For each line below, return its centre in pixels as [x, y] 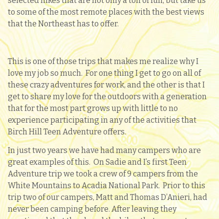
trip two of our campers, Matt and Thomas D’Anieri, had [108, 197]
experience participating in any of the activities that [102, 120]
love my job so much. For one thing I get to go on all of [104, 73]
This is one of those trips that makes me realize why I [103, 61]
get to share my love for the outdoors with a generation [107, 96]
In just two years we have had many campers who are [104, 150]
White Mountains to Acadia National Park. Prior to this [107, 185]
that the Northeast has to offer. [63, 23]
